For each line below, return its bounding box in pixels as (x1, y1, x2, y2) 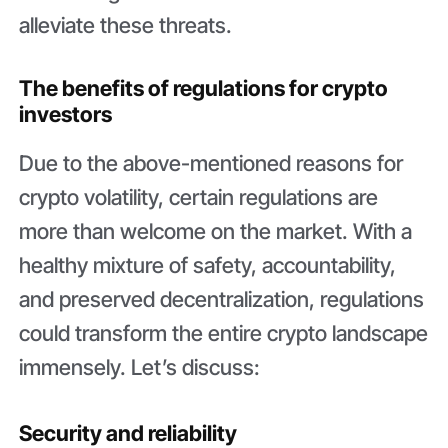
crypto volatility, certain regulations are (19, 184, 379, 211)
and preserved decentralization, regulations (19, 286, 425, 313)
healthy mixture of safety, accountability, (19, 252, 397, 279)
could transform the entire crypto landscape (19, 320, 429, 347)
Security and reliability (19, 419, 238, 446)
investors (19, 100, 113, 127)
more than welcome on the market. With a (19, 218, 413, 245)
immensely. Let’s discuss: (19, 354, 266, 381)
